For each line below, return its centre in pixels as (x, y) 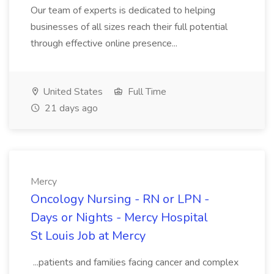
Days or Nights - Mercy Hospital (119, 217)
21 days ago (70, 108)
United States (72, 92)
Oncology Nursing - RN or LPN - (120, 199)
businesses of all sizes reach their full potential (129, 27)
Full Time (146, 92)
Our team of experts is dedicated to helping (123, 10)
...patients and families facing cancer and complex (135, 262)
